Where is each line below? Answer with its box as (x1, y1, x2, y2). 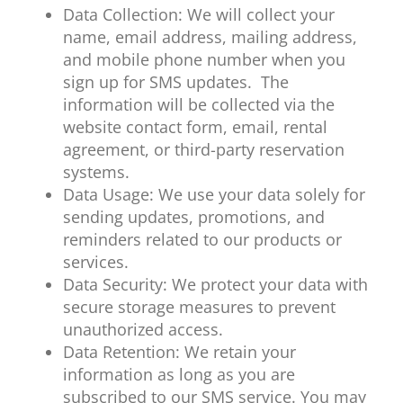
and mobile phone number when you (62, 49, 345, 71)
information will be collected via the (62, 94, 335, 116)
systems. (62, 161, 130, 184)
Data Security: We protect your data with (62, 273, 368, 296)
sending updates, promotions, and (62, 206, 325, 228)
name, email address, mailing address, (62, 26, 357, 49)
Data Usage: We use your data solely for (62, 184, 365, 206)
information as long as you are (62, 363, 295, 386)
